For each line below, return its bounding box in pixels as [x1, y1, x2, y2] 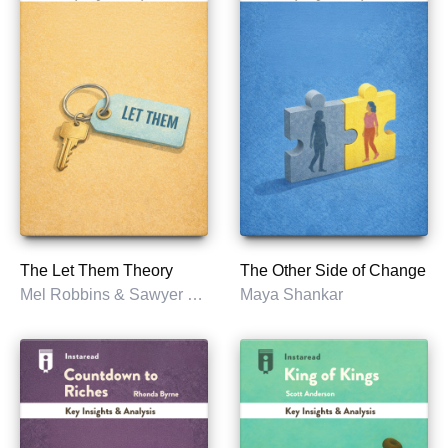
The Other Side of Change [240, 261, 426, 279]
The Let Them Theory [20, 261, 173, 279]
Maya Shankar [240, 285, 343, 303]
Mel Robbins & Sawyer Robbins [187, 285, 203, 303]
